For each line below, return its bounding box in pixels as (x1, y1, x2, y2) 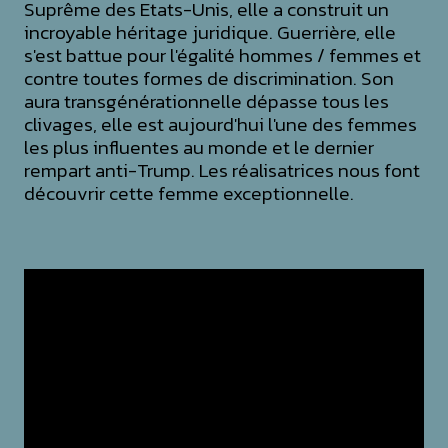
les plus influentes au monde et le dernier (23, 133, 374, 163)
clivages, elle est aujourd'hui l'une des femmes (23, 110, 417, 140)
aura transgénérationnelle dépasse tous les (23, 87, 389, 117)
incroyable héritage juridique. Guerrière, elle (23, 18, 396, 48)
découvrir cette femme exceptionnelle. (23, 179, 358, 209)
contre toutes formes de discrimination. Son (23, 64, 394, 94)
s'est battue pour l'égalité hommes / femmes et (23, 41, 421, 71)
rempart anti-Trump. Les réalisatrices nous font (23, 156, 420, 186)
